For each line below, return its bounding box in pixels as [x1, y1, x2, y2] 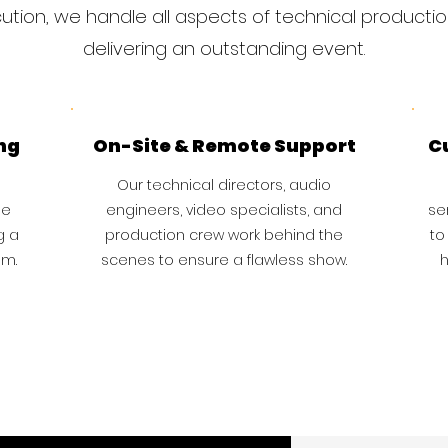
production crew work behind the [105, 225, 343, 245]
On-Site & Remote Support [92, 133, 356, 158]
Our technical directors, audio [117, 175, 331, 195]
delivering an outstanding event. [83, 36, 365, 61]
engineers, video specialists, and [106, 200, 342, 220]
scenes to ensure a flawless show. [101, 250, 347, 270]
